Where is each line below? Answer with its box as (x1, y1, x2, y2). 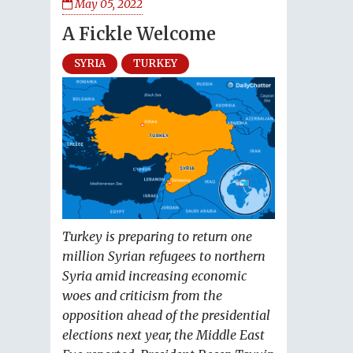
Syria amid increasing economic (62, 268, 247, 284)
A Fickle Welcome (62, 23, 216, 45)
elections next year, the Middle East (62, 327, 265, 344)
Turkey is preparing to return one (62, 229, 252, 245)
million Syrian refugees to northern (62, 248, 266, 265)
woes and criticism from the (62, 288, 222, 304)
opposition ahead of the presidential (62, 307, 270, 324)
